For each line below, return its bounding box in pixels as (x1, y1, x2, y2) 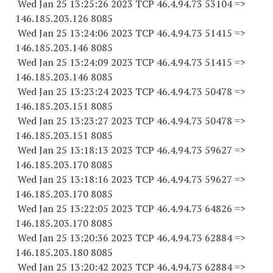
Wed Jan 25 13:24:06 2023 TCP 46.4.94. (15, 26, 191, 40)
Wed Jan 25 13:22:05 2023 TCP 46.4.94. (15, 202, 191, 215)
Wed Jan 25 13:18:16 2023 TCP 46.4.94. (15, 172, 191, 186)
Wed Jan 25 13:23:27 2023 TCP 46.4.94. (15, 114, 191, 127)
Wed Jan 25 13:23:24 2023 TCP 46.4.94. (15, 85, 191, 98)
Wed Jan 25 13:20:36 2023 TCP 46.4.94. (15, 231, 191, 244)
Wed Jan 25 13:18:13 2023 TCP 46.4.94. (15, 143, 191, 157)
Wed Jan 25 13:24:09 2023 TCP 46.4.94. (15, 55, 191, 69)
